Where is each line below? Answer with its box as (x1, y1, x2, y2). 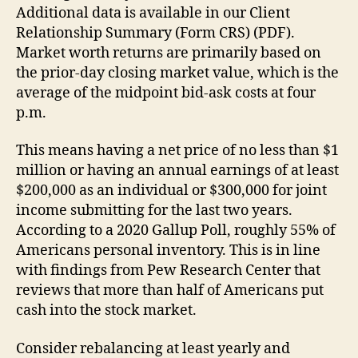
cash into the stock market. (16, 301, 197, 320)
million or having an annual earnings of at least (16, 161, 339, 180)
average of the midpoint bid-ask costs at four (16, 83, 316, 102)
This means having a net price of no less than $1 (16, 141, 339, 160)
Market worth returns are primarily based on (16, 43, 321, 62)
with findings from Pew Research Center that (16, 261, 320, 280)
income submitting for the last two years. (16, 201, 292, 220)
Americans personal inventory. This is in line (16, 241, 320, 260)
